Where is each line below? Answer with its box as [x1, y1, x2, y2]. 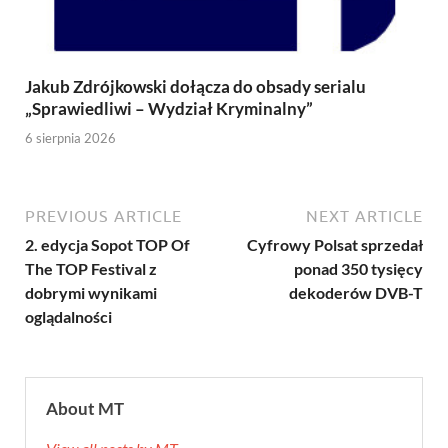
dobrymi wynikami [25, 282, 157, 302]
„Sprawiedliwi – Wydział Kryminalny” [25, 98, 313, 120]
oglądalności [25, 306, 112, 326]
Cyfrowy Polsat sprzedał [247, 234, 423, 254]
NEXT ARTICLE [306, 206, 423, 225]
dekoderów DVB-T [289, 282, 423, 302]
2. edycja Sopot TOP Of [25, 234, 190, 254]
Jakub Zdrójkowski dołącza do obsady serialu [25, 76, 366, 98]
